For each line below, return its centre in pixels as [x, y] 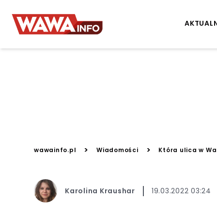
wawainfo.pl [55, 150]
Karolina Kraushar [100, 191]
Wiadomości [117, 150]
